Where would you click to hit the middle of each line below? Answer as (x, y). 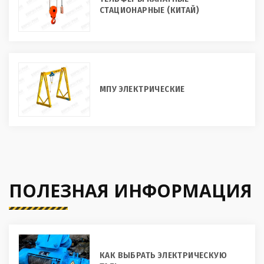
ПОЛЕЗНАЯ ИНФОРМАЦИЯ (131, 190)
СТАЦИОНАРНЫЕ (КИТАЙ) (149, 10)
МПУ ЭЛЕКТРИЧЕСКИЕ (142, 89)
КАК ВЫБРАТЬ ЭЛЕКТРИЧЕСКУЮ (163, 255)
